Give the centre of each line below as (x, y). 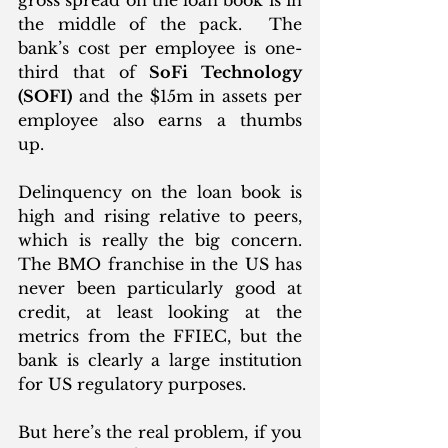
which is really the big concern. (160, 239)
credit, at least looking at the (160, 311)
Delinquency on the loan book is (160, 191)
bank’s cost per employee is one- (160, 47)
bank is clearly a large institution (160, 359)
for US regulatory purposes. (134, 383)
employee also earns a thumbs (160, 119)
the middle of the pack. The (160, 23)
